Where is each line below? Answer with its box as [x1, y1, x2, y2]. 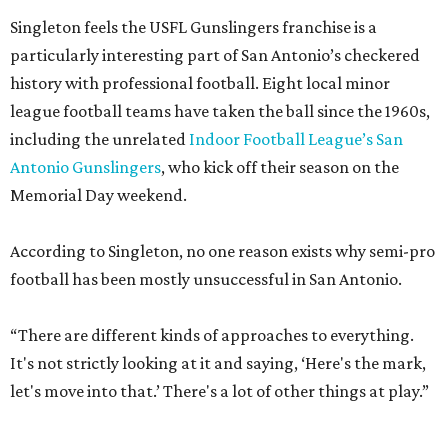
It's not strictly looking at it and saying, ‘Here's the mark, [10, 353, 426, 374]
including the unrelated [10, 129, 189, 150]
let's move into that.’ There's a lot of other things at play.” [10, 381, 429, 402]
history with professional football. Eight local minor [10, 73, 390, 94]
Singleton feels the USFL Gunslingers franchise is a [10, 17, 377, 38]
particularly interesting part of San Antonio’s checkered [10, 45, 420, 66]
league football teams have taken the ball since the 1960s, [10, 101, 430, 122]
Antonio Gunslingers [10, 157, 161, 178]
